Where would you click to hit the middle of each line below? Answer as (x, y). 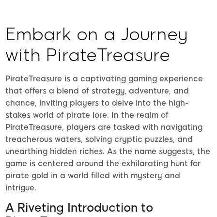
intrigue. (21, 187)
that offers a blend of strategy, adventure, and (97, 91)
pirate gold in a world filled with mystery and (93, 175)
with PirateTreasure (88, 55)
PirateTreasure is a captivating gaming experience (104, 78)
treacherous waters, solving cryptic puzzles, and (99, 139)
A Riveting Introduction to (79, 207)
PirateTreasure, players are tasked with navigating (104, 127)
